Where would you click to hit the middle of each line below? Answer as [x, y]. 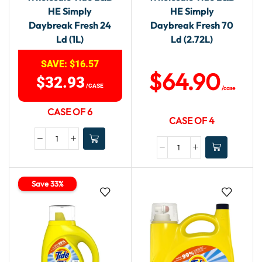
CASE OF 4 [192, 120]
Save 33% [47, 183]
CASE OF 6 [70, 112]
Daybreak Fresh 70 [192, 25]
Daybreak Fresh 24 [70, 25]
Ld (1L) [70, 39]
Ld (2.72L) [192, 39]
